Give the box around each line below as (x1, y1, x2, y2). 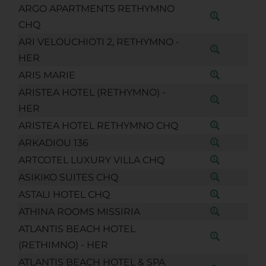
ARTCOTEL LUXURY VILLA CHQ (18, 154, 164, 166)
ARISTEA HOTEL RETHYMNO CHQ (18, 119, 178, 131)
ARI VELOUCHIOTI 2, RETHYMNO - (18, 36, 179, 47)
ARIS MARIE (18, 69, 75, 81)
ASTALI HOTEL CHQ (18, 188, 110, 200)
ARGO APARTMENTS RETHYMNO (18, 2, 175, 14)
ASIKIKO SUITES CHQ (18, 171, 118, 183)
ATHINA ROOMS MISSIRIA (18, 205, 140, 217)
